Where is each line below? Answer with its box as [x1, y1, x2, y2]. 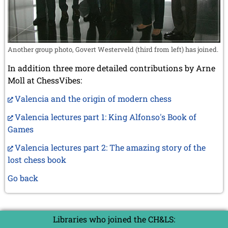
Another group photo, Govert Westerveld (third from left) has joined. [8, 44, 218, 54]
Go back [8, 172, 38, 183]
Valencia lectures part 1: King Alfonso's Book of [15, 111, 196, 122]
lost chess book [8, 154, 66, 165]
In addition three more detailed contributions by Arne [8, 62, 215, 73]
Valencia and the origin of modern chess [15, 93, 172, 104]
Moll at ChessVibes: [8, 74, 82, 85]
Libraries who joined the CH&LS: [53, 213, 175, 224]
